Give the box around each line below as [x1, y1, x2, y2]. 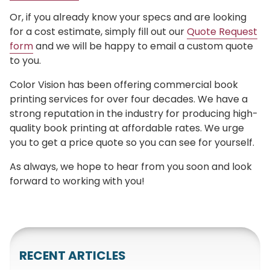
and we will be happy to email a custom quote [33, 39, 253, 53]
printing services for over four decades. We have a [10, 92, 248, 106]
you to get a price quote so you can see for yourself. [10, 135, 254, 149]
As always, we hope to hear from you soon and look [10, 159, 252, 174]
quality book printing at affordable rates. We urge [10, 121, 244, 135]
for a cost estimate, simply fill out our [10, 24, 187, 39]
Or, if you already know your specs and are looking [10, 10, 246, 24]
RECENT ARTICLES [19, 246, 126, 264]
